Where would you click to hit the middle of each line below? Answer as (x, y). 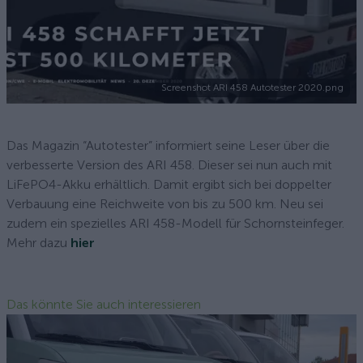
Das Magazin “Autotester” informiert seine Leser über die (168, 145)
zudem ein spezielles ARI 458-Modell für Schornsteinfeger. (175, 223)
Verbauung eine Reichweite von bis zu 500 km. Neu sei (165, 204)
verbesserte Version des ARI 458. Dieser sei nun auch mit (169, 165)
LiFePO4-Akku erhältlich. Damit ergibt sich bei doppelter (169, 184)
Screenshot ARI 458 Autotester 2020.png (252, 88)
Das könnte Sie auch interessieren (104, 304)
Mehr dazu (38, 243)
